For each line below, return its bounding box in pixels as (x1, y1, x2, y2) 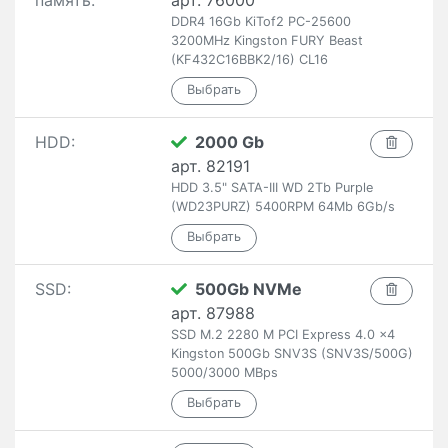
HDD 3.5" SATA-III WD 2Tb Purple (170, 180, 373, 195)
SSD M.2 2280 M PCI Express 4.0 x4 (170, 327, 395, 342)
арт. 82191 (170, 156, 250, 176)
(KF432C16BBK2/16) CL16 (170, 52, 328, 67)
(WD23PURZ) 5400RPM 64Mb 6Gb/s (170, 199, 395, 214)
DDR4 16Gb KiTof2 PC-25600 (170, 14, 351, 29)
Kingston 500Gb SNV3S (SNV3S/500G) (170, 346, 413, 361)
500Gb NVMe (194, 279, 302, 299)
